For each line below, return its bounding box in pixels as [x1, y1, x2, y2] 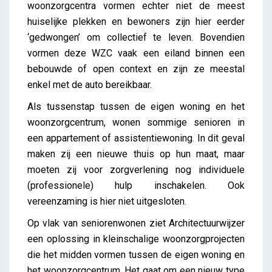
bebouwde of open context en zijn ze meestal [27, 63, 245, 75]
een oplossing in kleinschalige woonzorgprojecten [27, 233, 245, 245]
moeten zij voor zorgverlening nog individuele [27, 163, 245, 175]
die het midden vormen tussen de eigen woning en [27, 248, 245, 260]
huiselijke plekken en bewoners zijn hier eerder [27, 15, 245, 27]
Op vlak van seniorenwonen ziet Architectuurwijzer [27, 217, 245, 229]
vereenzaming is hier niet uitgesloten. [27, 195, 186, 207]
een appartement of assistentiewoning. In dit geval [27, 132, 245, 144]
